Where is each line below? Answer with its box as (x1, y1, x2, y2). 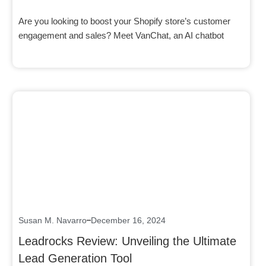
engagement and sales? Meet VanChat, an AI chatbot (18, 30, 224, 40)
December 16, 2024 (91, 215, 166, 225)
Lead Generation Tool (18, 251, 132, 265)
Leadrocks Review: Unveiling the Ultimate (18, 234, 236, 248)
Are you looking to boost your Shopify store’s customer (18, 15, 230, 26)
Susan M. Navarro (18, 215, 87, 225)
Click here (112, 136, 151, 147)
